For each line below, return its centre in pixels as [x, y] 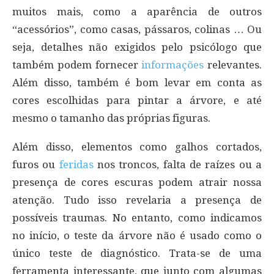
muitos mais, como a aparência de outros [137, 12]
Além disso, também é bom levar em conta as [137, 83]
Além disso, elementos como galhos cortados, [137, 147]
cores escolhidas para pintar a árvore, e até [137, 101]
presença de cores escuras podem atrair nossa [137, 183]
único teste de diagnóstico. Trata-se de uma [137, 254]
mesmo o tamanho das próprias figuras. [111, 118]
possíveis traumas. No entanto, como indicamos [137, 218]
